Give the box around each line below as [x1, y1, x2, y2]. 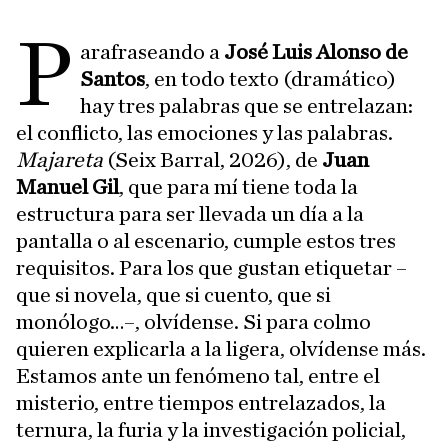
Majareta [16, 149, 103, 171]
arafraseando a [80, 41, 225, 63]
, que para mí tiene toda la [119, 176, 358, 198]
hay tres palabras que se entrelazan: [80, 95, 414, 117]
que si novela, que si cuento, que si [16, 284, 331, 306]
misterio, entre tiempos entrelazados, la [16, 392, 386, 414]
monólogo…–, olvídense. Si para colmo [16, 311, 371, 333]
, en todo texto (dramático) [145, 68, 397, 90]
